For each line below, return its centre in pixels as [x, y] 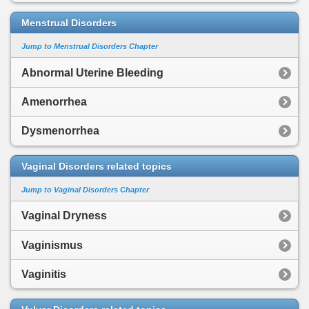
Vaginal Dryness [64, 216]
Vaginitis [44, 275]
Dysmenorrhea [60, 131]
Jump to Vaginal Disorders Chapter [85, 189]
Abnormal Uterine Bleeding [92, 72]
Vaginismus [52, 245]
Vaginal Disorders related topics [97, 167]
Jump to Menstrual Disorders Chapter [90, 46]
